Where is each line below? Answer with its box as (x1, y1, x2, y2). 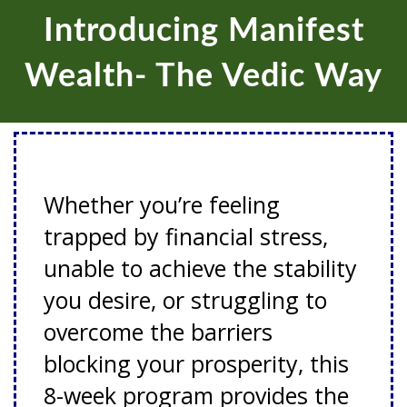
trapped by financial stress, (44, 221, 328, 253)
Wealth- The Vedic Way (25, 60, 382, 94)
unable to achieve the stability (44, 253, 357, 284)
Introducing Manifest (43, 15, 364, 48)
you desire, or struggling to (44, 284, 327, 316)
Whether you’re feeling (44, 189, 280, 221)
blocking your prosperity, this (44, 348, 349, 380)
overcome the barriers (44, 316, 273, 348)
